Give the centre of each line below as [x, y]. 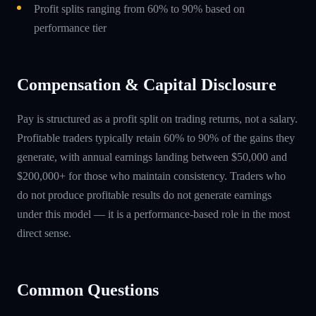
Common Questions [88, 290]
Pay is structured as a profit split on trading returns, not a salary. [157, 119]
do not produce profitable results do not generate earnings [144, 195]
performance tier [70, 28]
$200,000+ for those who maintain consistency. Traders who [151, 176]
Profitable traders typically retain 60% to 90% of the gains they [156, 138]
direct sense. [44, 233]
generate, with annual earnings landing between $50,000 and [152, 157]
